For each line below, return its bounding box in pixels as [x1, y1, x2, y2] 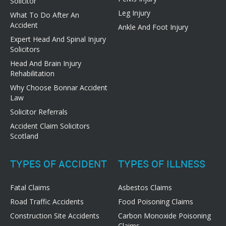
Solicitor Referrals [10, 107, 68, 117]
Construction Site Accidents [10, 211, 99, 221]
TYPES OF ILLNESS [118, 157, 205, 171]
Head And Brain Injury [10, 59, 81, 69]
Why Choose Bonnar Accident [10, 83, 107, 93]
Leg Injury [118, 8, 150, 18]
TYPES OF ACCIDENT [10, 157, 107, 171]
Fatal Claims [10, 183, 50, 193]
